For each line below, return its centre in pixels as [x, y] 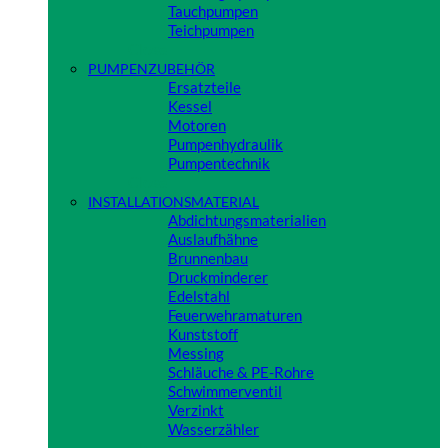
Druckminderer [218, 277]
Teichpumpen [211, 30]
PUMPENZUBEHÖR [151, 69]
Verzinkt [196, 410]
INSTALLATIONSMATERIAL [173, 202]
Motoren [197, 125]
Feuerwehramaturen [235, 315]
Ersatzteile [204, 87]
